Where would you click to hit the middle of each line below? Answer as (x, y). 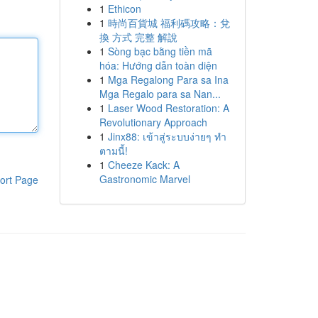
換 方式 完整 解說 (138, 37)
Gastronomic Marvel (144, 179)
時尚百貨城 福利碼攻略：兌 (169, 23)
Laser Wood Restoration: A (168, 108)
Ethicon (124, 9)
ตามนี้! (113, 150)
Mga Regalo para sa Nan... (160, 94)
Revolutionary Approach (153, 122)
